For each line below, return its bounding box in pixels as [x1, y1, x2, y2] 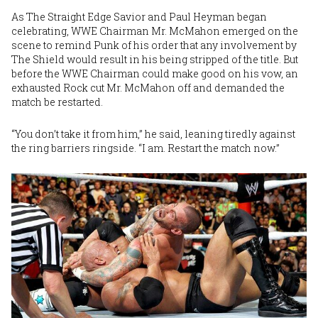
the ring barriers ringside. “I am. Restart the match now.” [11, 141, 280, 155]
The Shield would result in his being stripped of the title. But [11, 52, 298, 66]
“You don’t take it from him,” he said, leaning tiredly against [11, 126, 295, 141]
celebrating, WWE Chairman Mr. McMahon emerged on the [11, 23, 298, 38]
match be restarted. [11, 94, 103, 109]
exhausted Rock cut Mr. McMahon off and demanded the [11, 80, 285, 94]
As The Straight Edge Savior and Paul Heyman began [11, 9, 267, 23]
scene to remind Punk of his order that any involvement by [11, 38, 297, 52]
